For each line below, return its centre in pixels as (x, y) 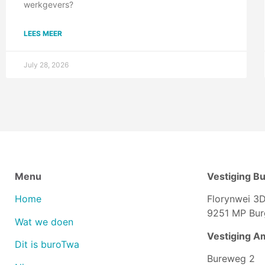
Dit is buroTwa (47, 245)
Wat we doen (44, 222)
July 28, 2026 (46, 65)
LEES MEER (43, 34)
